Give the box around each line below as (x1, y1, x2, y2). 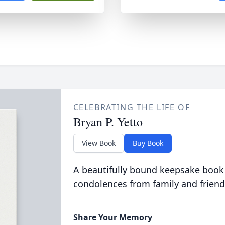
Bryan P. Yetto (73, 114, 143, 130)
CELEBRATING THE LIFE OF (73, 102, 190, 113)
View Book (81, 138, 116, 148)
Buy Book (132, 138, 163, 148)
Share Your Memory (73, 212, 152, 223)
